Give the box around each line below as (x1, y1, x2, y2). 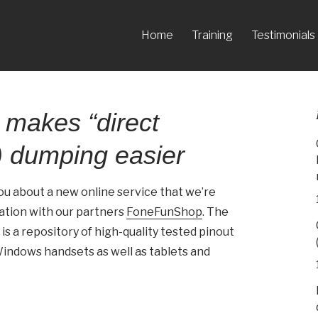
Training (192, 28, 233, 42)
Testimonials (251, 28, 315, 42)
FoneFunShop (126, 205, 202, 219)
